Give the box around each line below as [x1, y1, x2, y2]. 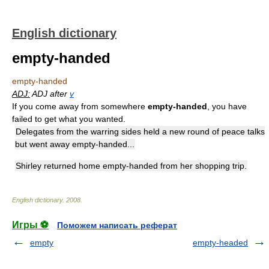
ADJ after [30, 89, 70, 98]
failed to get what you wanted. [12, 114, 125, 124]
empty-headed [193, 238, 248, 247]
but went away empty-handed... [15, 139, 134, 149]
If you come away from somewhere [12, 101, 148, 111]
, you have [207, 101, 247, 111]
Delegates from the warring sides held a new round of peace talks [16, 127, 265, 136]
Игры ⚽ [12, 220, 49, 230]
